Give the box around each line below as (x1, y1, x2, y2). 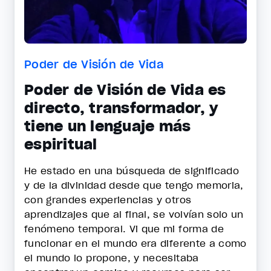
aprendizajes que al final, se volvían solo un (24, 208, 244, 220)
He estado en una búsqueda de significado (24, 165, 240, 177)
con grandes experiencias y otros (24, 194, 192, 206)
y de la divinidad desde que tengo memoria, (24, 179, 244, 191)
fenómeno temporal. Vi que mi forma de (24, 223, 224, 235)
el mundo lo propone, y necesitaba (24, 252, 199, 264)
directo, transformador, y (24, 99, 218, 117)
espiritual (24, 135, 97, 154)
